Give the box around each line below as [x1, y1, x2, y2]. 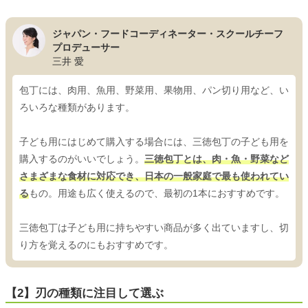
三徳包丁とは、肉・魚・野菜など [144, 153, 289, 165]
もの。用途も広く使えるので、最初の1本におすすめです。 [29, 188, 285, 199]
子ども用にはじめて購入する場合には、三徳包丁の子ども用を [19, 136, 289, 148]
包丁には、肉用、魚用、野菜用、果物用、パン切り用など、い [19, 85, 289, 96]
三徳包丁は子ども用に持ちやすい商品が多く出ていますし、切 [19, 222, 289, 234]
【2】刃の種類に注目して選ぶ [5, 287, 164, 300]
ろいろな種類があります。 [19, 102, 135, 113]
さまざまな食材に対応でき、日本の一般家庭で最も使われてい [19, 170, 289, 182]
